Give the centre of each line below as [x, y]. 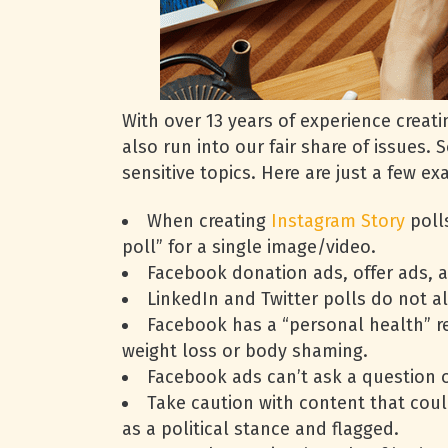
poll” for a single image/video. [249, 247]
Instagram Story [338, 221]
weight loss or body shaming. [245, 351]
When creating [209, 221]
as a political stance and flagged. [260, 429]
